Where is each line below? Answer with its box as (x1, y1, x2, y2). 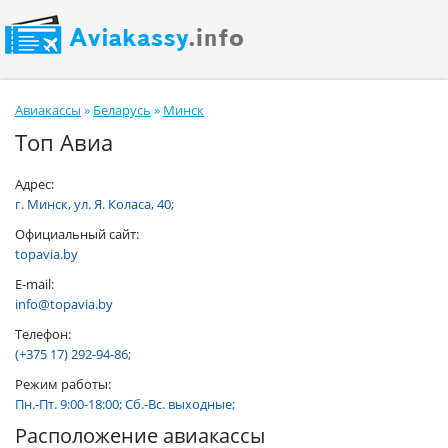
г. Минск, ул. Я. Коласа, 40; (15, 195, 174, 213)
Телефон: (15, 325, 71, 343)
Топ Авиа (15, 127, 113, 157)
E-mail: (15, 275, 54, 293)
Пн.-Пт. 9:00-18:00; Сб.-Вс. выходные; (15, 395, 235, 413)
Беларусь (93, 101, 151, 119)
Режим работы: (15, 375, 111, 393)
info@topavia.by (15, 295, 113, 313)
